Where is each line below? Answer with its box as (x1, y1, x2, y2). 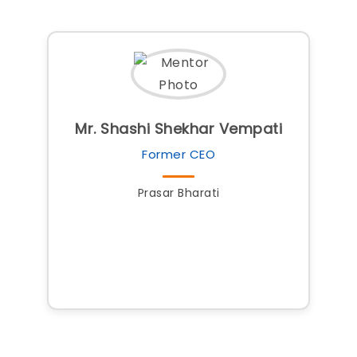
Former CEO (142, 146, 215, 163)
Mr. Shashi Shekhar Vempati (75, 119, 282, 139)
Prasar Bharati (137, 185, 220, 201)
